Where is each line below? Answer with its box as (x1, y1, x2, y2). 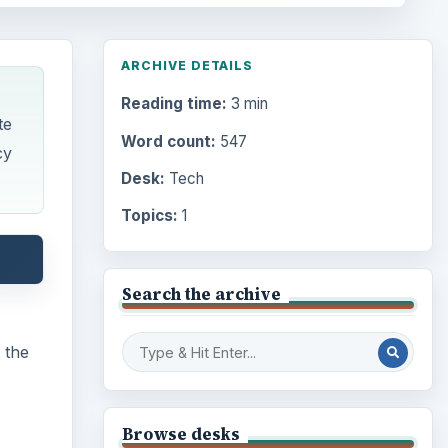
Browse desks (121, 422, 240, 445)
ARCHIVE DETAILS (120, 58, 254, 74)
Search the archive (121, 283, 281, 306)
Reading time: (120, 94, 227, 114)
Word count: (120, 131, 216, 151)
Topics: (120, 206, 178, 226)
